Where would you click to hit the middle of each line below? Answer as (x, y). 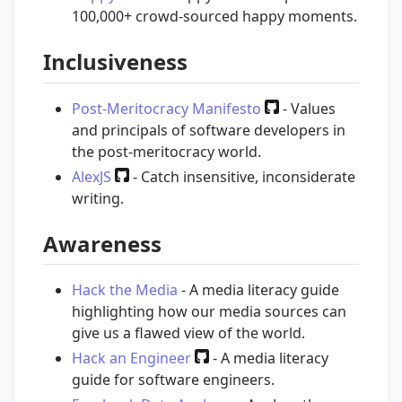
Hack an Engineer (131, 358)
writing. (98, 198)
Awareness (102, 243)
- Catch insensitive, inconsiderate (242, 176)
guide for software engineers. (173, 379)
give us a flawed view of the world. (188, 332)
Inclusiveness (115, 62)
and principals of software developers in (209, 130)
